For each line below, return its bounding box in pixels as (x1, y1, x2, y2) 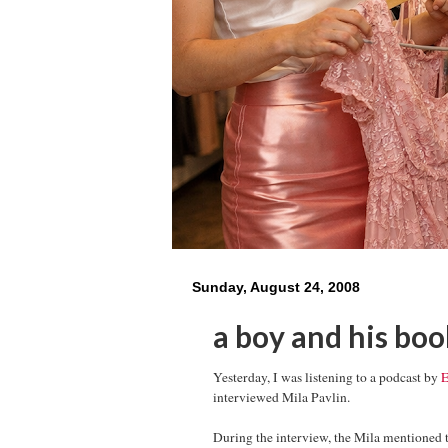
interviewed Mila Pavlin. (213, 387, 350, 406)
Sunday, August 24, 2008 (192, 279, 360, 295)
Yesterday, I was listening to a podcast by (213, 367, 441, 386)
